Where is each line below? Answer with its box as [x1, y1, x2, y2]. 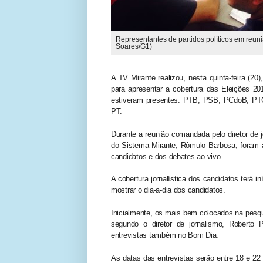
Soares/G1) [116, 42, 153, 50]
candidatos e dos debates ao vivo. [111, 151, 223, 161]
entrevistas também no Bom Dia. [111, 231, 219, 240]
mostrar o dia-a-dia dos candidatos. [111, 186, 225, 195]
